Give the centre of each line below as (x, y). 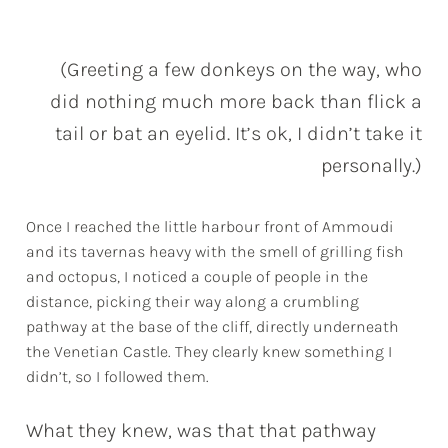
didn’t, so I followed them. (118, 377)
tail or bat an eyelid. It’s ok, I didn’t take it (238, 134)
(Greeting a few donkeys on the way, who (240, 70)
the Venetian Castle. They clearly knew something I (209, 352)
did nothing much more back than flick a (235, 102)
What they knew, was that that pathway (201, 430)
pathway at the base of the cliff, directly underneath (213, 327)
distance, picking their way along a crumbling (193, 302)
